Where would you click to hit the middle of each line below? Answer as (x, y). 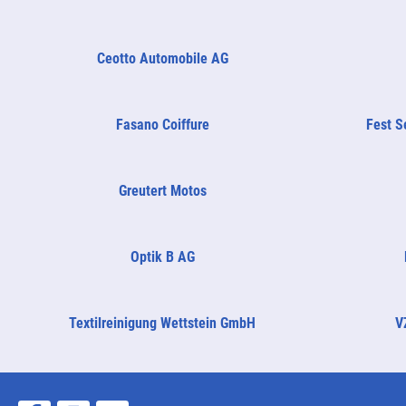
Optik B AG (162, 256)
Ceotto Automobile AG (162, 58)
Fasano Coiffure (162, 124)
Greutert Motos (162, 190)
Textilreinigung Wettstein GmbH (163, 323)
